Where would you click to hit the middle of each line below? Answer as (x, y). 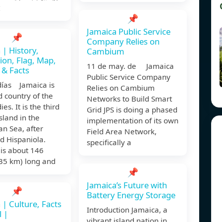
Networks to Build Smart (129, 99)
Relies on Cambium (121, 88)
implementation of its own (133, 121)
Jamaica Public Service (129, 32)
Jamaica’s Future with (127, 185)
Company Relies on (123, 42)
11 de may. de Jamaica (130, 66)
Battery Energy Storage (131, 195)
